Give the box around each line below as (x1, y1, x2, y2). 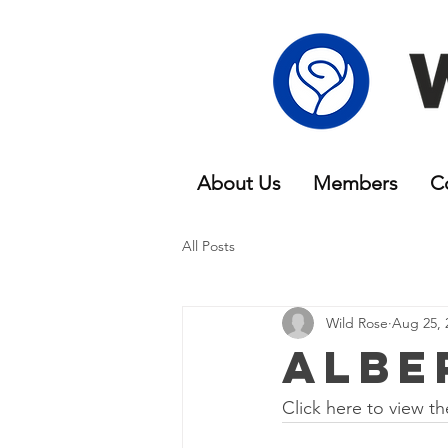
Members (313, 171, 398, 195)
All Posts (182, 236, 235, 255)
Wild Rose (326, 313, 388, 332)
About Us (197, 171, 281, 195)
